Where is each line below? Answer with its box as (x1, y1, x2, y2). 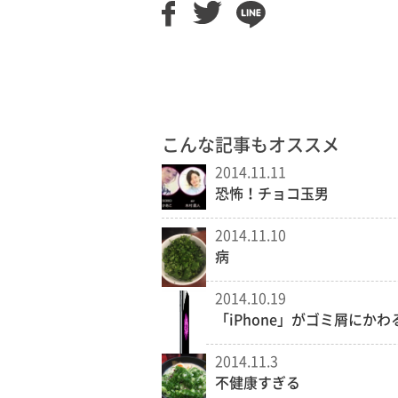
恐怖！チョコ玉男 (215, 187, 329, 202)
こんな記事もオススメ (162, 136, 339, 155)
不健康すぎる (215, 376, 300, 391)
